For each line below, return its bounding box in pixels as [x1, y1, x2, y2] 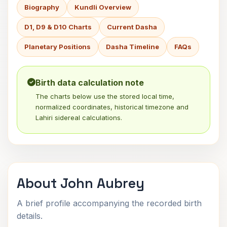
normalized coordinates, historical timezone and [35, 103, 188, 111]
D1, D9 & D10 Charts [24, 23, 92, 31]
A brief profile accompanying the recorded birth [17, 198, 202, 208]
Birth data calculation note [35, 78, 144, 88]
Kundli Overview [74, 3, 131, 11]
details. [17, 211, 43, 221]
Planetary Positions [24, 43, 91, 51]
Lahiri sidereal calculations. [35, 113, 122, 122]
